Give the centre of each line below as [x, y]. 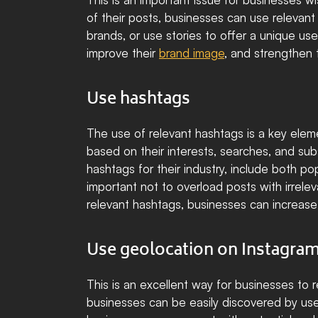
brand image [192, 53]
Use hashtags [138, 100]
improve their [123, 53]
